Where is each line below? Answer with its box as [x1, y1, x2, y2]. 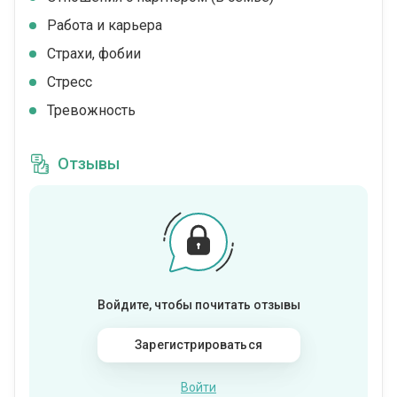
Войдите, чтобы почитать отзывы [97, 298, 300, 313]
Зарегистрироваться [135, 338, 262, 353]
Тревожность [47, 102, 136, 120]
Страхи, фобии [47, 45, 141, 63]
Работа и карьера [47, 17, 162, 35]
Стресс [47, 74, 92, 91]
